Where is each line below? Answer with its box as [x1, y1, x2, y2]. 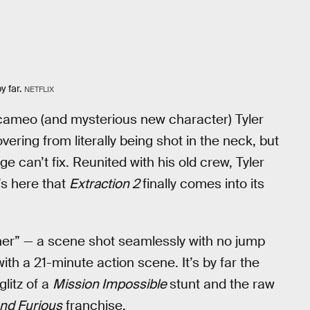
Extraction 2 [69, 174, 143, 192]
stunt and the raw [170, 275, 275, 293]
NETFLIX [24, 84, 54, 95]
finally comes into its [143, 174, 264, 192]
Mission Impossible [53, 275, 170, 293]
